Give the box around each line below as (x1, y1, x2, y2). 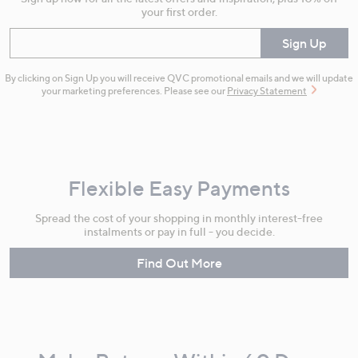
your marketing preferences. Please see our (42, 84, 227, 97)
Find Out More (136, 254, 222, 271)
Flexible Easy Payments (68, 175, 290, 201)
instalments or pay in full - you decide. (83, 224, 275, 238)
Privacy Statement (227, 84, 307, 97)
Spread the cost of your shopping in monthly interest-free (35, 210, 323, 225)
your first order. (141, 4, 217, 18)
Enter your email (18, 34, 111, 51)
